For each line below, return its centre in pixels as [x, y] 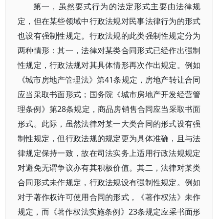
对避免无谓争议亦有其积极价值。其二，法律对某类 [109, 168]
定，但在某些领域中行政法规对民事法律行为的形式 [109, 21]
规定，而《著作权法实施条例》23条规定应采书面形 [109, 212]
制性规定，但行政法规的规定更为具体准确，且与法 [109, 138]
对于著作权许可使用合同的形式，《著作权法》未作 [109, 197]
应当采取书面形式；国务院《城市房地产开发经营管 [109, 94]
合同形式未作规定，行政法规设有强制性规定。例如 [109, 182]
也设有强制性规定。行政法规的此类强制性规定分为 [109, 36]
